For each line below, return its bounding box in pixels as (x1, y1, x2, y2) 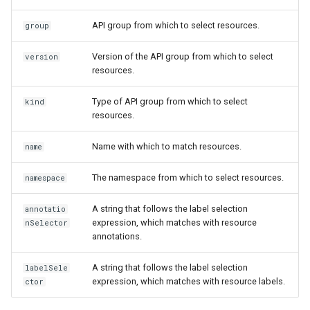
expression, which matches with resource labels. (92, 275, 285, 286)
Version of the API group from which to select (92, 51, 273, 62)
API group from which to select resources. (92, 19, 259, 30)
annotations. (92, 230, 142, 241)
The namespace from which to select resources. (92, 172, 284, 183)
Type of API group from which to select (92, 95, 248, 107)
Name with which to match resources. (92, 140, 241, 152)
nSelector (25, 217, 69, 228)
